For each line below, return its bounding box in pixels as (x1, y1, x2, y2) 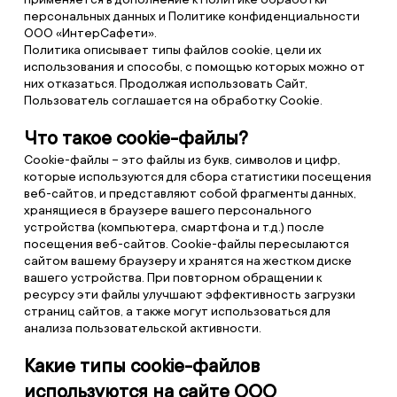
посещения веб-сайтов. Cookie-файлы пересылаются (23, 237, 349, 251)
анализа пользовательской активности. (23, 321, 261, 335)
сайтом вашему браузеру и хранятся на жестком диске (23, 253, 352, 268)
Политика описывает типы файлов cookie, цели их (23, 43, 322, 57)
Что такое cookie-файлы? (23, 128, 248, 149)
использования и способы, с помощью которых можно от (23, 59, 365, 74)
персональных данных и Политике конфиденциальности (23, 9, 360, 23)
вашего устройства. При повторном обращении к (23, 270, 322, 284)
